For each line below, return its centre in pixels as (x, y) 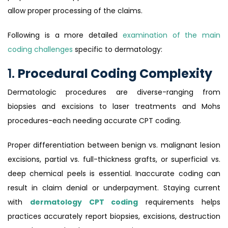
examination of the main (171, 35)
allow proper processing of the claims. (75, 11)
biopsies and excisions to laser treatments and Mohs (114, 107)
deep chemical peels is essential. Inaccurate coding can (114, 174)
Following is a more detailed (65, 35)
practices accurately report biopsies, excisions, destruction (114, 217)
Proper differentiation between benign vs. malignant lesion (114, 145)
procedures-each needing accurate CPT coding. (94, 121)
